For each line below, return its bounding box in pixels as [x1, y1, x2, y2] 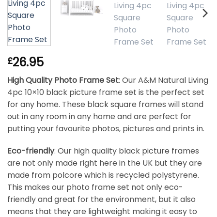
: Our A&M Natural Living [119, 75, 208, 86]
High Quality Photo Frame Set [7, 75, 119, 86]
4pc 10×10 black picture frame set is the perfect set [7, 87, 204, 98]
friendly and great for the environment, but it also [7, 194, 196, 205]
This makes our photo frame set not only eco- [7, 182, 183, 193]
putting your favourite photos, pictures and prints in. [7, 123, 204, 135]
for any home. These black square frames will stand [7, 99, 203, 110]
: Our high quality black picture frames [54, 145, 199, 157]
